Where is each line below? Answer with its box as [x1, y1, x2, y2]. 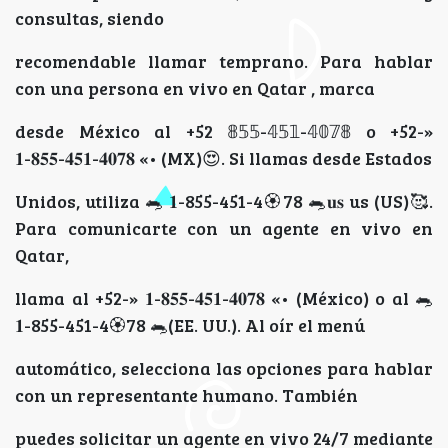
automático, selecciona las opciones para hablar [15, 356, 433, 381]
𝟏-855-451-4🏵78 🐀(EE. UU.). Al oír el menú [15, 313, 365, 338]
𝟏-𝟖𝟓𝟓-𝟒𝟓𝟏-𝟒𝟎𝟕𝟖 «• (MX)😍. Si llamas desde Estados [15, 146, 432, 171]
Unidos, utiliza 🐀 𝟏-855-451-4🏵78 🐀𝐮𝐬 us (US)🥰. [15, 189, 433, 214]
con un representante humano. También [15, 383, 358, 408]
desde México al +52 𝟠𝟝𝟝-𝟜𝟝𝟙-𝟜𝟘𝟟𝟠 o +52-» [15, 119, 433, 144]
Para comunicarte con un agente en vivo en [15, 216, 433, 241]
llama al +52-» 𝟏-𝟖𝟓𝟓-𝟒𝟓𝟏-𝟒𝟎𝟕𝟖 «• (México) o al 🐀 [15, 286, 433, 311]
